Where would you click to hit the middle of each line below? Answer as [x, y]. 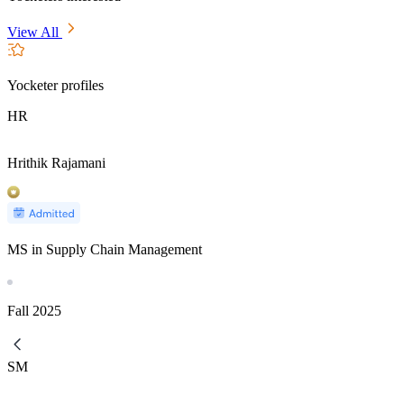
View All [35, 32]
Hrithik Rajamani [56, 162]
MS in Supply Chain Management [105, 249]
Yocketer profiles [55, 85]
